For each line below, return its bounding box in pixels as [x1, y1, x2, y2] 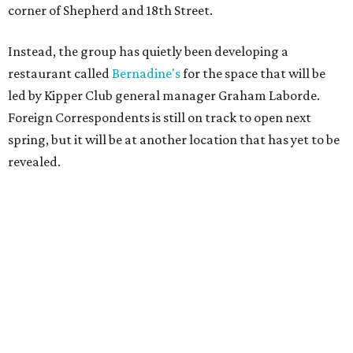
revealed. [8, 153, 61, 169]
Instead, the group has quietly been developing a [8, 43, 288, 59]
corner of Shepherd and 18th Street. [8, 2, 213, 18]
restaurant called [8, 65, 112, 81]
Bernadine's [112, 65, 180, 81]
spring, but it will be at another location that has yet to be [8, 131, 340, 147]
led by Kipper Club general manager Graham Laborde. [8, 87, 320, 103]
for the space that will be [180, 65, 325, 81]
